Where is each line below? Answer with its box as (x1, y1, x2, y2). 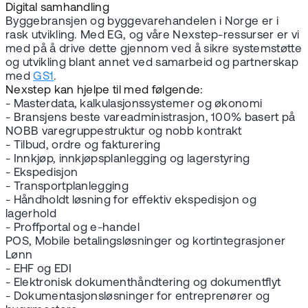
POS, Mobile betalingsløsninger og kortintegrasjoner (5, 235, 286, 247)
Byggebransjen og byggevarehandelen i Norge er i (5, 15, 279, 27)
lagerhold (5, 208, 56, 220)
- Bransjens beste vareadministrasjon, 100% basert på (5, 111, 296, 124)
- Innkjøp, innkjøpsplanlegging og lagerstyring (5, 153, 250, 165)
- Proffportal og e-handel (5, 221, 140, 234)
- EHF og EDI (5, 263, 71, 275)
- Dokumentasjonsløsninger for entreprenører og (5, 290, 270, 302)
